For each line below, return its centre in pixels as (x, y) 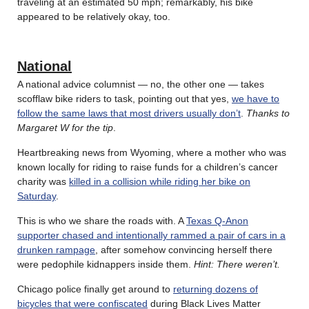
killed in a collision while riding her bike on (160, 181)
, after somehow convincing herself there (184, 249)
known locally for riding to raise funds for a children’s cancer (148, 167)
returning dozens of (216, 289)
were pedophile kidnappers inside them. (106, 264)
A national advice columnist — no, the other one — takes (141, 84)
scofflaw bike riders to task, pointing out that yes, (124, 98)
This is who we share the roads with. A (102, 220)
